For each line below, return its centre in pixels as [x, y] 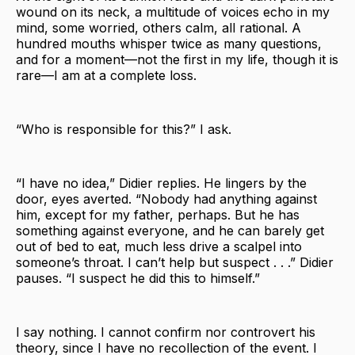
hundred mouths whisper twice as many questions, [169, 43]
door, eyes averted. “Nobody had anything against [166, 198]
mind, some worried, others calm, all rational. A [158, 27]
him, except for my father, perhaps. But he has [158, 214]
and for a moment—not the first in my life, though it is [177, 59]
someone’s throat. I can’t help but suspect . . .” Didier [175, 262]
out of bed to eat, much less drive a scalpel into [159, 246]
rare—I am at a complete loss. [106, 75]
